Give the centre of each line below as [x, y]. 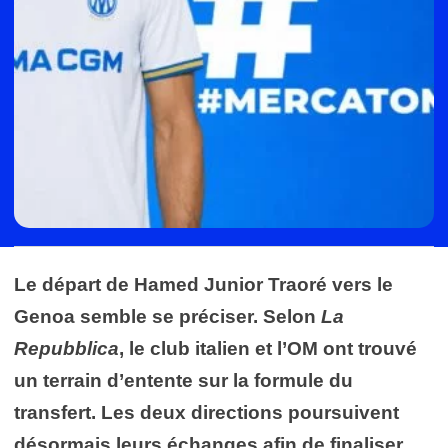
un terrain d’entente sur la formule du [183, 380]
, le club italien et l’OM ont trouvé [268, 348]
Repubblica [66, 348]
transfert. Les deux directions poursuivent [206, 412]
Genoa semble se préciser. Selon [167, 316]
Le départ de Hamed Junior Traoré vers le [203, 284]
